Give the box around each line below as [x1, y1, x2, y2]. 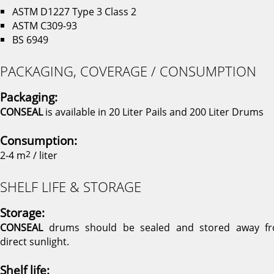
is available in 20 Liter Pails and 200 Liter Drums [43, 105, 264, 119]
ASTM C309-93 [12, 18, 77, 32]
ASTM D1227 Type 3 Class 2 [12, 4, 136, 18]
